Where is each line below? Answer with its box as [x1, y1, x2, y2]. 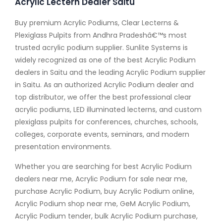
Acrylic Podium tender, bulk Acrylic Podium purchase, [15, 211, 198, 221]
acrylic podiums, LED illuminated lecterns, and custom [15, 105, 202, 114]
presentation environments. [15, 142, 111, 152]
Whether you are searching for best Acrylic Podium [15, 162, 192, 171]
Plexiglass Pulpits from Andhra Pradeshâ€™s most [15, 30, 187, 40]
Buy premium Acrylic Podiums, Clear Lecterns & [15, 18, 179, 28]
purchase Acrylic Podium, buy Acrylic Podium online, [15, 186, 194, 196]
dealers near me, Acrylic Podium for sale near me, [15, 174, 187, 184]
